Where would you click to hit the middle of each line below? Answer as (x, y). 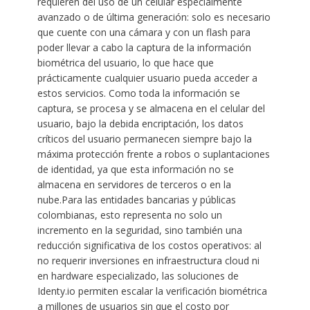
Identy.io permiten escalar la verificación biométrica (152, 291)
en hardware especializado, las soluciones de (138, 275)
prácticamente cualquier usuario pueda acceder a (147, 77)
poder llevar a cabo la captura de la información (144, 47)
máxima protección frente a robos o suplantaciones (153, 154)
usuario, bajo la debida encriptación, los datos (140, 123)
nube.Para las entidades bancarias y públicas (136, 199)
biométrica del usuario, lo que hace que (125, 62)
